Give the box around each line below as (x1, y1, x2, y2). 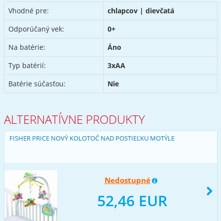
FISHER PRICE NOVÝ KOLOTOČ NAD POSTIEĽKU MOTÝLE (9, 133, 175, 143)
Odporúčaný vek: (8, 24, 64, 34)
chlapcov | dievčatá (107, 5, 174, 15)
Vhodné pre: (8, 5, 49, 15)
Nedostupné (104, 175, 150, 185)
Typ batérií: (8, 60, 46, 70)
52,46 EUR (97, 190, 167, 211)
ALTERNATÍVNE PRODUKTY (3, 110, 145, 127)
